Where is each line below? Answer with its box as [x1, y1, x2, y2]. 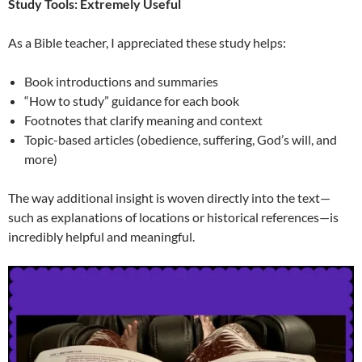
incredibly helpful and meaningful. [8, 229, 195, 245]
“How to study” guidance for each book [24, 93, 239, 109]
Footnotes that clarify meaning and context [24, 112, 263, 128]
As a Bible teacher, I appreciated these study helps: [8, 35, 286, 51]
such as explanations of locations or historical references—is [8, 209, 339, 225]
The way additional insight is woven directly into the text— [8, 190, 330, 206]
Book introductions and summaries [24, 74, 218, 90]
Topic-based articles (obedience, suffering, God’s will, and [24, 132, 337, 148]
